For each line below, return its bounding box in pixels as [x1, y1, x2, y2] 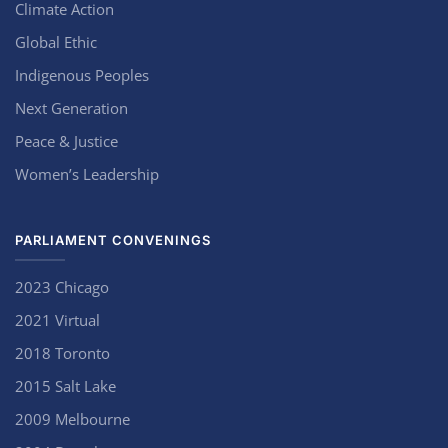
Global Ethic [15, 32, 97, 53]
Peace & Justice [15, 131, 118, 152]
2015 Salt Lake [15, 376, 116, 397]
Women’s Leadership [15, 164, 159, 185]
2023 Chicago [15, 277, 109, 298]
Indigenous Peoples [15, 65, 149, 86]
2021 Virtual [15, 310, 100, 331]
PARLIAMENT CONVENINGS [15, 232, 211, 249]
